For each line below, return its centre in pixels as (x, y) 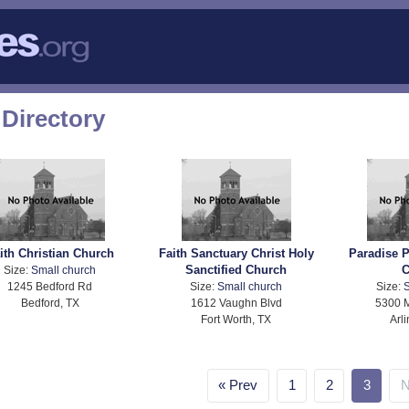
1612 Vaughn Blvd (236, 303)
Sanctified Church (236, 270)
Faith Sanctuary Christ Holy (236, 254)
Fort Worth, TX (236, 320)
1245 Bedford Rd (50, 287)
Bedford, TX (50, 303)
